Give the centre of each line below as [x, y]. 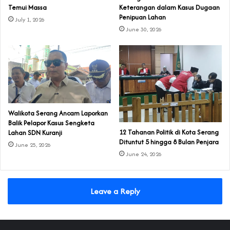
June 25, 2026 [33, 145]
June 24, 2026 [144, 154]
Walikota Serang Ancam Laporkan [58, 113]
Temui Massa [27, 8]
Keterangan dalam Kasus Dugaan [169, 8]
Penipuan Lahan [142, 17]
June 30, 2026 [144, 30]
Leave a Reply [115, 191]
